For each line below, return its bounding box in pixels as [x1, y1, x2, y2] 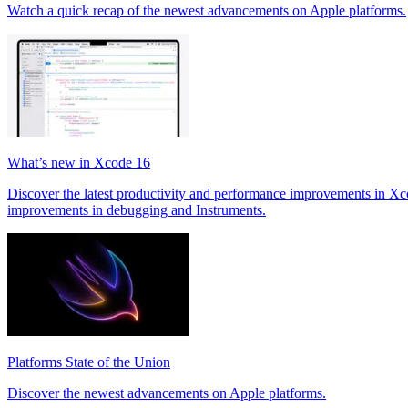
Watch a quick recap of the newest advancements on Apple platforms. [7, 2, 406, 18]
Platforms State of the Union [7, 353, 170, 370]
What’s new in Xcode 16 [7, 154, 150, 170]
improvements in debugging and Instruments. [7, 201, 266, 218]
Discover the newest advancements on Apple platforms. [7, 384, 326, 401]
